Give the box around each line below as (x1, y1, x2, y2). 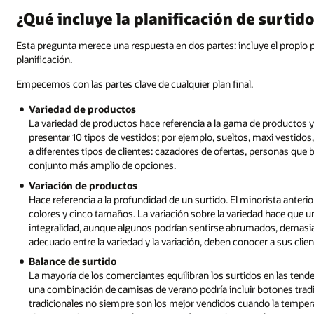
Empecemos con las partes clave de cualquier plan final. (16, 77, 254, 91)
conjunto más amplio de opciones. (29, 158, 177, 172)
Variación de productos (29, 178, 138, 192)
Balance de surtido (29, 254, 117, 268)
